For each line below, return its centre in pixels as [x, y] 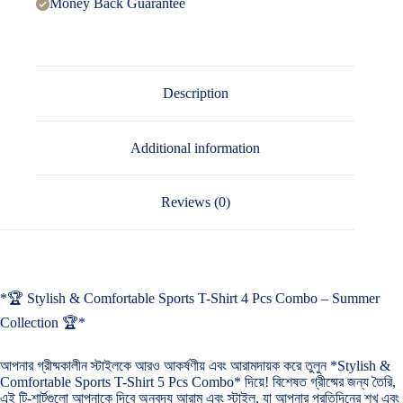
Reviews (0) [195, 202]
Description [195, 94]
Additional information [196, 148]
